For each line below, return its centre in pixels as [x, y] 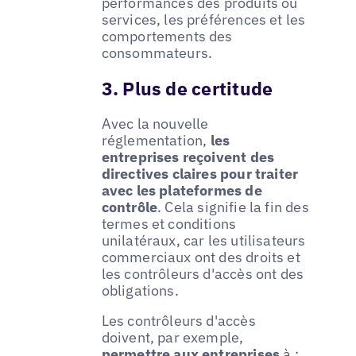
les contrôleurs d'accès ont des [203, 274]
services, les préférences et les [203, 20]
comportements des [167, 37]
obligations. [140, 291]
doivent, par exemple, [172, 338]
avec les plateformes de [182, 191]
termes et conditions [169, 224]
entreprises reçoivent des [188, 157]
